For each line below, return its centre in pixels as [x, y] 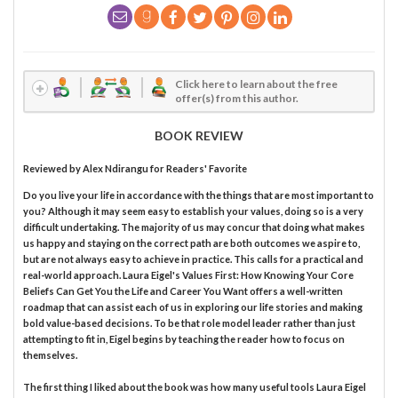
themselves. [50, 355]
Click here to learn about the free [257, 84]
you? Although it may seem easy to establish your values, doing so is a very [193, 211]
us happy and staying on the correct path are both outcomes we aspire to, [191, 243]
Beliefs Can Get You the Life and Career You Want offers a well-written [183, 291]
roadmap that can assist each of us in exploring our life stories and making [193, 307]
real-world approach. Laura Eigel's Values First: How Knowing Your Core [188, 275]
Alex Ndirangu [115, 169]
